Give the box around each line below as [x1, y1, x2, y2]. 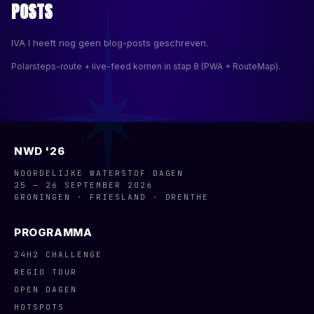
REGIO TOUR [14, 267, 77, 277]
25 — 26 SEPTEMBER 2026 [14, 180, 153, 190]
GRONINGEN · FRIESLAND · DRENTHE [14, 192, 210, 202]
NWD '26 [14, 144, 65, 158]
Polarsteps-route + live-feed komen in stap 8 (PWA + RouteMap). [11, 61, 280, 71]
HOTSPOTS [14, 302, 64, 312]
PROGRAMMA [14, 226, 93, 239]
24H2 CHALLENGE [14, 250, 102, 259]
